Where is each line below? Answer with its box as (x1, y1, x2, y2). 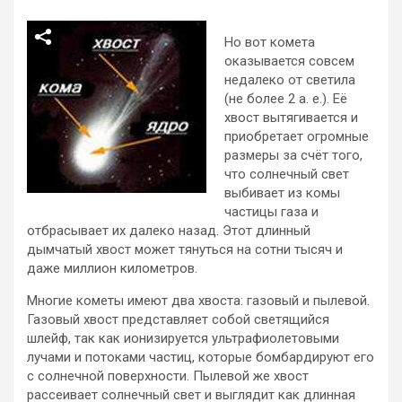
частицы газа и (224, 203, 319, 220)
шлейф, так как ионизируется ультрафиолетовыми (27, 329, 339, 346)
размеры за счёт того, (224, 146, 363, 163)
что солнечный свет (224, 165, 349, 182)
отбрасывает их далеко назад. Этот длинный (27, 222, 310, 239)
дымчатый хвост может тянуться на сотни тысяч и (27, 240, 343, 258)
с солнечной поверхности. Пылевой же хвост (27, 367, 309, 384)
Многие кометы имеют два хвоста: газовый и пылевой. (27, 292, 370, 309)
